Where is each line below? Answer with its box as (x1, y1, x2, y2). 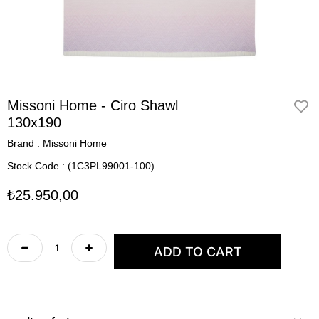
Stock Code (7, 160, 59, 172)
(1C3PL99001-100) (68, 160, 155, 172)
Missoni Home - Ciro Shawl (7, 98, 178, 113)
